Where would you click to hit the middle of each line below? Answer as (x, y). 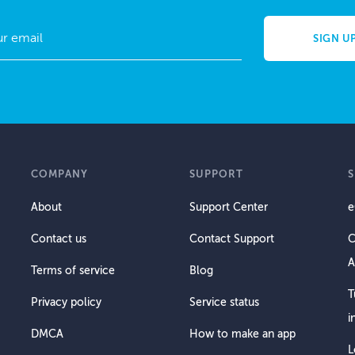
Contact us (59, 239)
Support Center (229, 207)
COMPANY (59, 174)
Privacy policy (66, 302)
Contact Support (232, 239)
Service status (224, 302)
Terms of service (73, 270)
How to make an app (242, 334)
